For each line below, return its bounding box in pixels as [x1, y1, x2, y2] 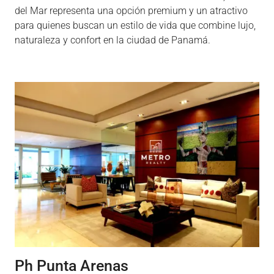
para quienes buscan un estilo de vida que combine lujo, [15, 20, 256, 31]
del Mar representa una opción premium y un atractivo [15, 5, 248, 17]
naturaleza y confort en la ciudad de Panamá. [15, 34, 210, 46]
